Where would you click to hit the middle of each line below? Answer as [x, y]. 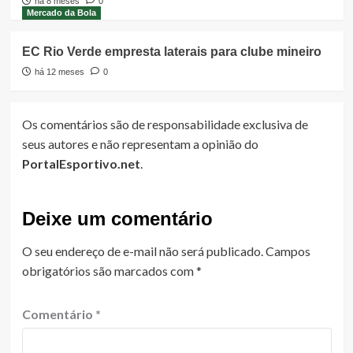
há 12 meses [60, 72]
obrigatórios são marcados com [109, 271]
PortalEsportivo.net [81, 164]
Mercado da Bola [61, 13]
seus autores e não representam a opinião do [140, 144]
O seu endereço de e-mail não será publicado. [142, 251]
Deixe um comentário [117, 219]
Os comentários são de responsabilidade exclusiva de [165, 124]
